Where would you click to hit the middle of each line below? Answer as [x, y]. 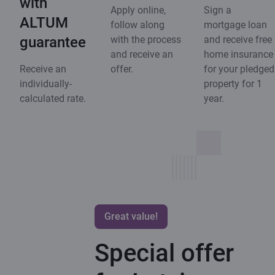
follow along [137, 25]
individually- [46, 83]
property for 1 [233, 83]
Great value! [131, 216]
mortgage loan [235, 25]
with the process [146, 39]
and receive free [238, 39]
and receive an [142, 54]
